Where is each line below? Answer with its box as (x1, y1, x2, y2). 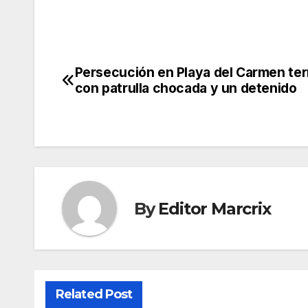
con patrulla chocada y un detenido (74, 80, 297, 97)
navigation (61, 93, 173, 120)
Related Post (56, 287, 133, 302)
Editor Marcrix (158, 198, 271, 219)
